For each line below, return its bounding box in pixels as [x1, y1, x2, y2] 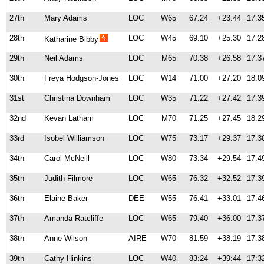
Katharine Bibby [44, 35, 98, 44]
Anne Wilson [44, 234, 87, 243]
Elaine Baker [44, 194, 88, 203]
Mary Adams [44, 14, 87, 22]
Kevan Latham [44, 114, 94, 123]
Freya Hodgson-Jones [44, 74, 119, 82]
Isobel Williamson [44, 134, 104, 143]
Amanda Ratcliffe [44, 214, 103, 223]
